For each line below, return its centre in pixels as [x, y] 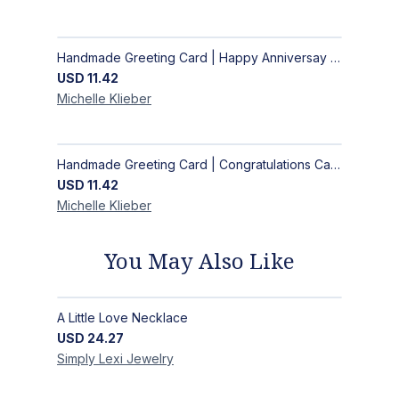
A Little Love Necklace [122, 318]
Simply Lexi [90, 359]
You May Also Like [199, 261]
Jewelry [150, 359]
